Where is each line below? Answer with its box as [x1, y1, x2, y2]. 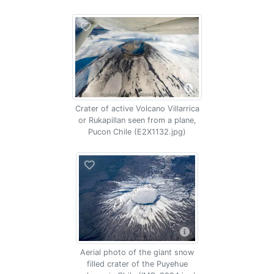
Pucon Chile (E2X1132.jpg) [88, 127, 186, 136]
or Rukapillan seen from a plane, [78, 116, 196, 125]
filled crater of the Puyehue [86, 259, 188, 268]
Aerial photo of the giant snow [80, 248, 194, 257]
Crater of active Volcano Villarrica [75, 104, 199, 113]
